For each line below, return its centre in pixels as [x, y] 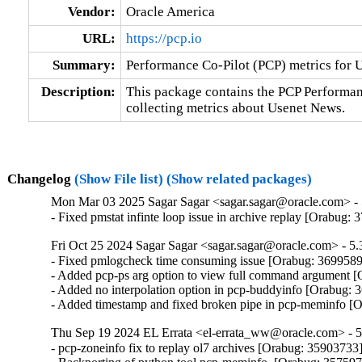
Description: [78, 91]
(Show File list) [118, 179]
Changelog [40, 179]
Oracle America [170, 11]
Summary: [84, 65]
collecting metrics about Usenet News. [235, 107]
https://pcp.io [164, 38]
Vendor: [91, 11]
